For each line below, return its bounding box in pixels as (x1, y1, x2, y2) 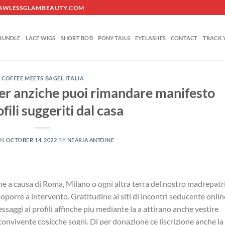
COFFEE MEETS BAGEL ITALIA (2, 75, 84, 81)
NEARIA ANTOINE (67, 136, 115, 143)
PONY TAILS (97, 34, 131, 41)
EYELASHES (135, 34, 166, 41)
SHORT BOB (60, 34, 93, 41)
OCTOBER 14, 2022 (6, 136, 57, 143)
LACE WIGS (25, 34, 56, 41)
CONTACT (171, 34, 198, 41)
